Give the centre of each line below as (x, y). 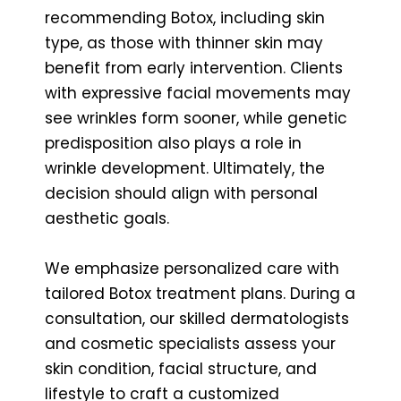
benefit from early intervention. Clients (194, 68)
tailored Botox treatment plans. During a (200, 293)
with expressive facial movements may (198, 93)
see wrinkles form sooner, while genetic (196, 118)
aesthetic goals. (107, 218)
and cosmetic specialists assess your (190, 343)
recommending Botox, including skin (185, 17)
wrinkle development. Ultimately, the (185, 168)
